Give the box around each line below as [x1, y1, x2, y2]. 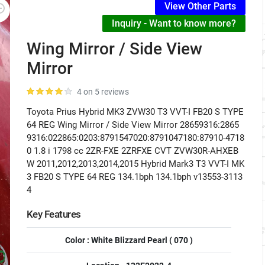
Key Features [27, 208, 81, 220]
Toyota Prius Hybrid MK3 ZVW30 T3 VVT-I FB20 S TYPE [27, 106, 244, 117]
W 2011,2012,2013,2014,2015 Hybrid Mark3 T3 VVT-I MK [27, 159, 244, 169]
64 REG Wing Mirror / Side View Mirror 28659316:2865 [27, 119, 239, 130]
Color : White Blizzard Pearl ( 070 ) [65, 235, 193, 245]
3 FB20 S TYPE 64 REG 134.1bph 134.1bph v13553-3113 [27, 172, 243, 182]
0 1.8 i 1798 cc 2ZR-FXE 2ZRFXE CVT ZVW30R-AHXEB [27, 146, 238, 156]
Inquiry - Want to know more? [112, 17, 236, 29]
